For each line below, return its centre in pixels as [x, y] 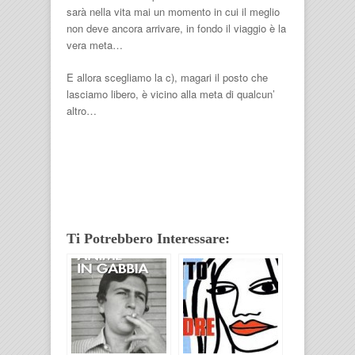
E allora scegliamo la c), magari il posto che [167, 77]
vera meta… [95, 45]
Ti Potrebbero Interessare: [148, 239]
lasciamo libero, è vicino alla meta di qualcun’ [171, 94]
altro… [82, 111]
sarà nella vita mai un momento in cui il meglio [173, 11]
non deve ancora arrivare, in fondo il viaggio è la [176, 28]
